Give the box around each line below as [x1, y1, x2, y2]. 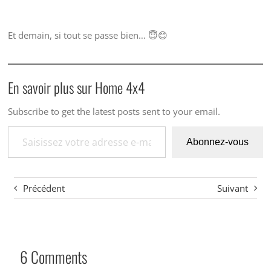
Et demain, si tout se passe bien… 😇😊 [7, 28, 168, 41]
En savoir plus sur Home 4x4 [7, 76, 145, 98]
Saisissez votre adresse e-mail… [7, 119, 33, 132]
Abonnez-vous [186, 136, 249, 147]
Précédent [22, 181, 65, 194]
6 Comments [19, 244, 87, 268]
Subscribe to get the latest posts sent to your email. [7, 105, 220, 117]
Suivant [217, 181, 249, 194]
